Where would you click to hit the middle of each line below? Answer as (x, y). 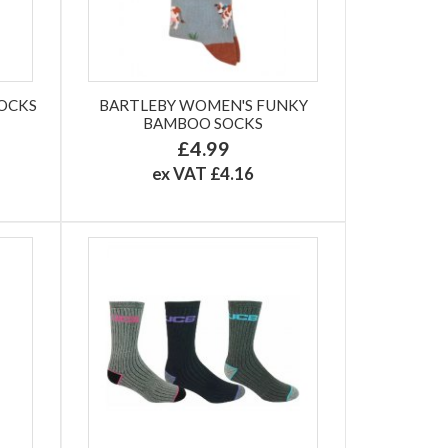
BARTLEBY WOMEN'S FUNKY (203, 104)
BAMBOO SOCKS (203, 122)
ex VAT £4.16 (203, 173)
